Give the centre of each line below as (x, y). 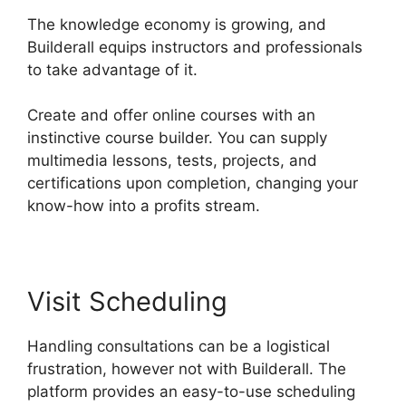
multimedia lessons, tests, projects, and (172, 161)
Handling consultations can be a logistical (179, 347)
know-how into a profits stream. (144, 206)
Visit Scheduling (127, 302)
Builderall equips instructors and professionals (195, 47)
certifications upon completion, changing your (193, 184)
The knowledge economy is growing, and (177, 24)
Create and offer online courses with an (171, 116)
